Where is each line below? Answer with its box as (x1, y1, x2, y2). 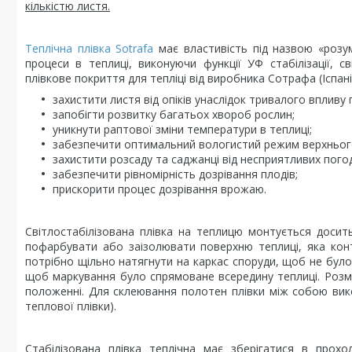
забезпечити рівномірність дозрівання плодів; (53, 167, 298, 181)
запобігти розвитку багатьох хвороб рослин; (53, 107, 295, 122)
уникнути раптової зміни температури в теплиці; (53, 122, 312, 137)
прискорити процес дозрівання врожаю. (53, 181, 266, 196)
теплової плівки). (25, 299, 116, 313)
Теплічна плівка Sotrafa (25, 41, 154, 56)
